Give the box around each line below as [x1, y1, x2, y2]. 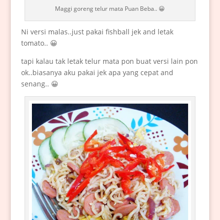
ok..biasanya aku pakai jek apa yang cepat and [21, 67, 173, 77]
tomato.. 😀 [21, 38, 57, 48]
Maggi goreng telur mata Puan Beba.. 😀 [55, 4, 165, 13]
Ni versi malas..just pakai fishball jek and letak [21, 27, 173, 36]
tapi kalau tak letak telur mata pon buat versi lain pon [21, 56, 198, 66]
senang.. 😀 [21, 79, 58, 88]
